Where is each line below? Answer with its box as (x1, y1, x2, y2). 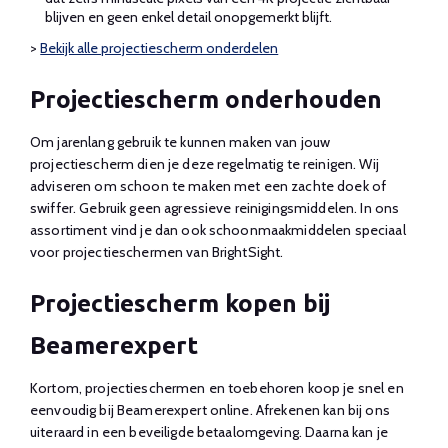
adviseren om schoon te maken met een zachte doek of (30, 176, 387, 195)
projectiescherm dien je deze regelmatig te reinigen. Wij (30, 154, 379, 173)
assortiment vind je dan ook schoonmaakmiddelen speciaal (30, 220, 406, 239)
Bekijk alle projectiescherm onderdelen (40, 38, 279, 57)
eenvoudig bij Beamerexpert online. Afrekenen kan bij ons (30, 400, 390, 419)
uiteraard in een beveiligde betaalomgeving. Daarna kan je (30, 422, 388, 441)
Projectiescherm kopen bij (30, 289, 330, 317)
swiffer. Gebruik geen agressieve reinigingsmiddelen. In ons (30, 198, 400, 217)
